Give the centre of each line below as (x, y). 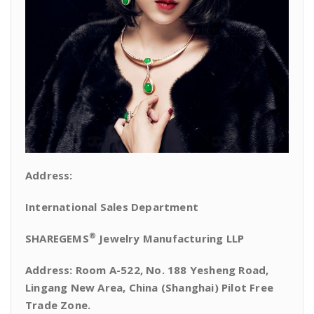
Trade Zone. (58, 305)
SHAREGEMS (57, 238)
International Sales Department (112, 207)
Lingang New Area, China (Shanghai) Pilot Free (150, 287)
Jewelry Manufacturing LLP (170, 238)
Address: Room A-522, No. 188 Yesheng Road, (147, 270)
